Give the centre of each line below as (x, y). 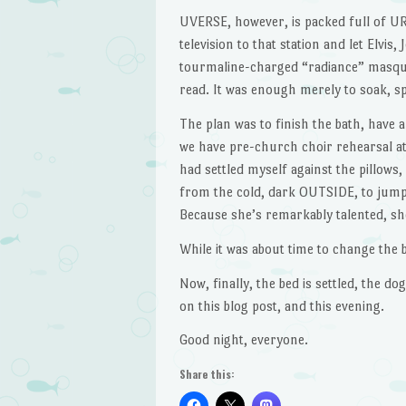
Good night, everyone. (243, 340)
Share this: (207, 374)
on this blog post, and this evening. (281, 305)
